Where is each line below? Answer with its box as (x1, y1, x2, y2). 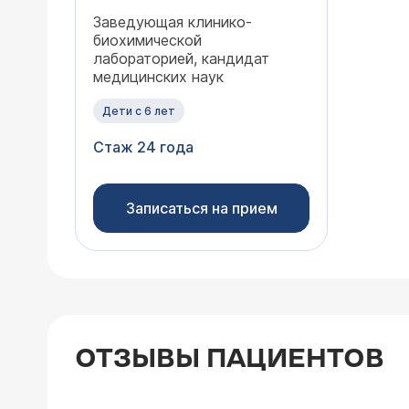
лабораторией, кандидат (93, 49, 269, 68)
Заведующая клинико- (93, 13, 252, 31)
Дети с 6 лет (102, 104, 175, 118)
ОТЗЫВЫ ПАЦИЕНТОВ (75, 344, 384, 374)
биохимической (93, 31, 202, 49)
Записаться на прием (125, 199, 278, 217)
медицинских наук (93, 68, 224, 86)
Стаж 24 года (93, 138, 194, 156)
